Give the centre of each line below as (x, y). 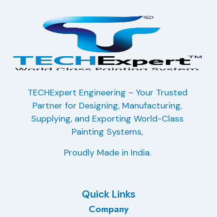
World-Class (159, 119)
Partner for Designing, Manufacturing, (107, 106)
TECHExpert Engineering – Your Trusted (107, 93)
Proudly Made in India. (107, 153)
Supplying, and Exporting (82, 119)
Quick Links (108, 194)
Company (108, 209)
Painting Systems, (107, 132)
